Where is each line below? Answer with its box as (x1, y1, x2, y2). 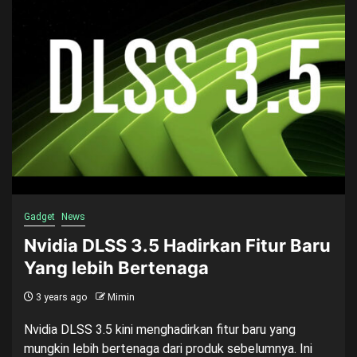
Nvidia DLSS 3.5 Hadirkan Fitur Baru (24, 235, 331, 256)
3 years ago (33, 292, 87, 303)
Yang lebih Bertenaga (24, 257, 209, 278)
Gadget (24, 211, 55, 222)
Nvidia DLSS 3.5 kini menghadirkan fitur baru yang (24, 322, 296, 337)
